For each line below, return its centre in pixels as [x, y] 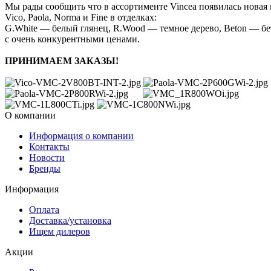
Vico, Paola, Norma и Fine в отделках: [81, 17]
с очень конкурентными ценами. [72, 39]
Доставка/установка [70, 220]
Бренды [45, 168]
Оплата [44, 209]
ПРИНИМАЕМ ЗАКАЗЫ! [62, 60]
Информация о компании [81, 135]
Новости [47, 157]
